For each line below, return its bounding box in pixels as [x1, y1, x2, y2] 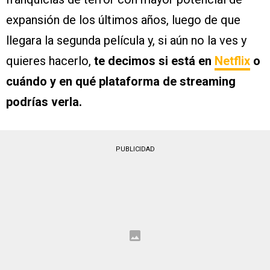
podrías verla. [6, 95, 82, 110]
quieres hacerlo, [6, 54, 94, 69]
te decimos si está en [94, 54, 215, 69]
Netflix [215, 54, 250, 69]
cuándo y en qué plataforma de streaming [6, 74, 236, 89]
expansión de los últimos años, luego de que [6, 13, 240, 28]
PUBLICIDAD [115, 145, 155, 154]
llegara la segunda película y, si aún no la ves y [6, 33, 246, 48]
